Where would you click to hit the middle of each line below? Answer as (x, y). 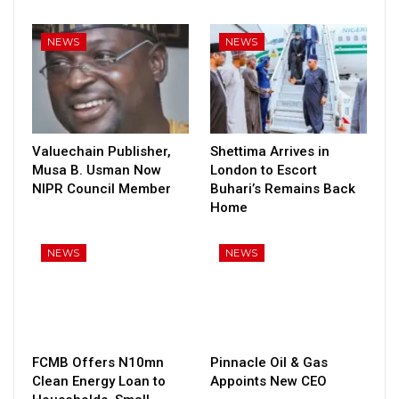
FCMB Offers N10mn (98, 362)
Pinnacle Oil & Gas (269, 362)
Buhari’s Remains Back (283, 188)
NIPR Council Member (102, 188)
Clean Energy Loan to (99, 381)
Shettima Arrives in (270, 151)
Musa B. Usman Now (97, 170)
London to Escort (264, 170)
